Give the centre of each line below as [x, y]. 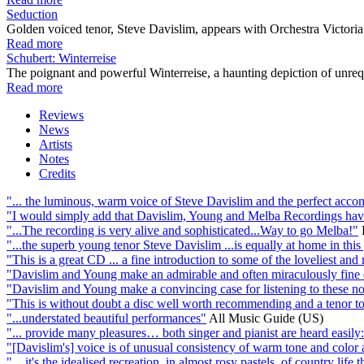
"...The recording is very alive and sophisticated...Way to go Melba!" [182, 230]
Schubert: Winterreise [61, 58]
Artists [56, 144]
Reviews [61, 115]
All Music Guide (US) [266, 318]
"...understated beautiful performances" [106, 318]
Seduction [32, 14]
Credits [57, 173]
